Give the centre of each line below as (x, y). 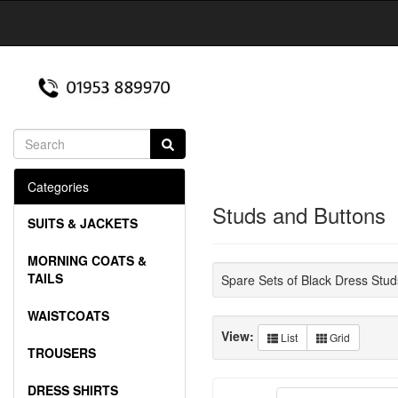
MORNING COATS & (87, 261)
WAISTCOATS (68, 316)
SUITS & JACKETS (83, 223)
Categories (58, 187)
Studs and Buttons (299, 215)
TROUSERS (62, 353)
